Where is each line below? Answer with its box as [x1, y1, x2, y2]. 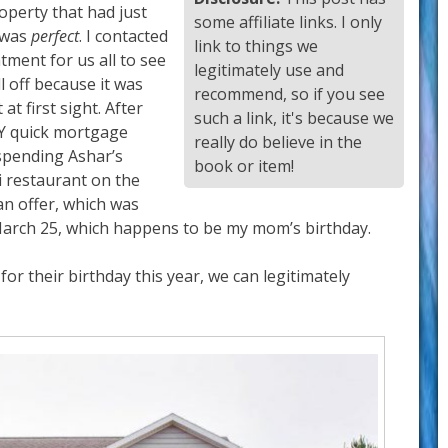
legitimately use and [194, 59, 344, 82]
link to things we [194, 35, 318, 58]
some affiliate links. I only [194, 11, 382, 34]
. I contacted [79, 25, 168, 48]
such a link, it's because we [194, 107, 394, 130]
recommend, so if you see [194, 83, 385, 106]
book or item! [194, 155, 294, 178]
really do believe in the [194, 131, 362, 154]
